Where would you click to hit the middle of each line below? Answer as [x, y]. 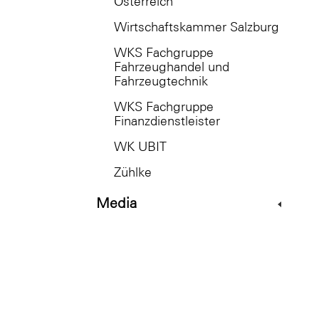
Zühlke [133, 172]
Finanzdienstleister [167, 121]
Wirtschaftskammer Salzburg [197, 27]
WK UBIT [140, 146]
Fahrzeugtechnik [161, 81]
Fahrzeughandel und [172, 67]
